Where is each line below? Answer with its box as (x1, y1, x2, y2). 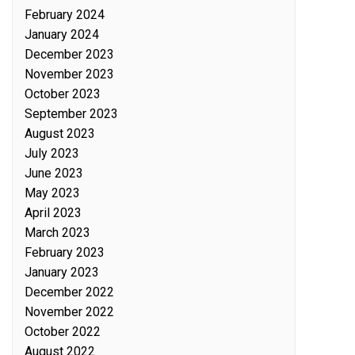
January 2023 (25, 264, 99, 280)
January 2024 (25, 26, 99, 42)
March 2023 (25, 224, 90, 240)
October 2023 (25, 86, 101, 101)
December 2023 (25, 46, 114, 62)
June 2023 (25, 165, 83, 181)
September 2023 (25, 105, 118, 121)
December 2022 (25, 284, 114, 300)
